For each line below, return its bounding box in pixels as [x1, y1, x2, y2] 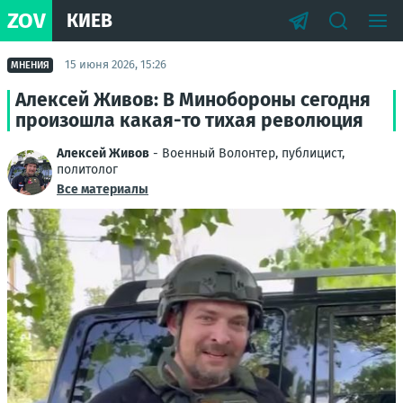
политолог [57, 162, 118, 177]
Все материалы [57, 182, 148, 197]
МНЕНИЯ [11, 58, 49, 71]
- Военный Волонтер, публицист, [149, 146, 345, 161]
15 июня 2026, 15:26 [65, 58, 166, 71]
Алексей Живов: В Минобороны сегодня [15, 88, 371, 112]
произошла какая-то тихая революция [15, 109, 363, 132]
